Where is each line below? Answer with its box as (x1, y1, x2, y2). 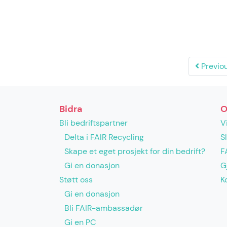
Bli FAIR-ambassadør (64, 203, 143, 213)
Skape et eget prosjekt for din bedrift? (64, 146, 205, 157)
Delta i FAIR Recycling (64, 132, 144, 142)
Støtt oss (59, 174, 93, 185)
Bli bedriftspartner (59, 118, 128, 128)
